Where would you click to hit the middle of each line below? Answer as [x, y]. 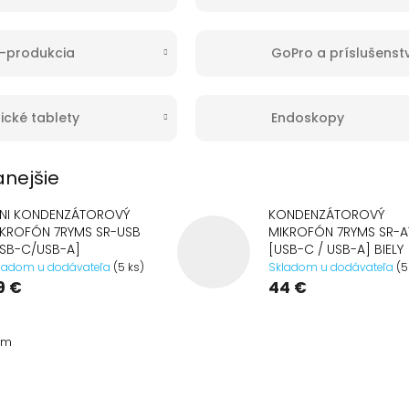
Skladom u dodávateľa [332, 267]
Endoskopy [307, 117]
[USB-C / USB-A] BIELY [336, 249]
